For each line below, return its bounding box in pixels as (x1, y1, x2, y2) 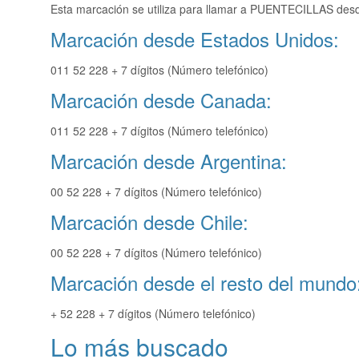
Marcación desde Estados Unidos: (50, 25, 339, 54)
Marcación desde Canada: (50, 86, 272, 115)
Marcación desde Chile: (50, 208, 248, 236)
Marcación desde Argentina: (50, 147, 287, 175)
